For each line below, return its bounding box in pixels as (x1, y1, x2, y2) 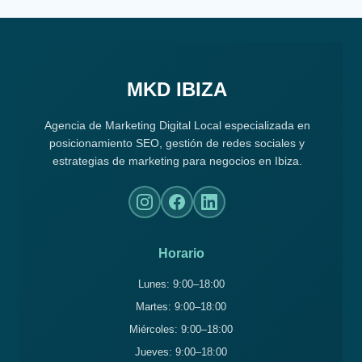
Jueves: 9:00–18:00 (135, 346, 227, 358)
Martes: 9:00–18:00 (136, 301, 226, 313)
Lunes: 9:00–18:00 (137, 278, 225, 290)
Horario (158, 246, 204, 260)
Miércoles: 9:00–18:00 (129, 323, 233, 335)
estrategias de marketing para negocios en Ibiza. (52, 154, 302, 167)
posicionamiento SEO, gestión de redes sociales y (49, 137, 305, 149)
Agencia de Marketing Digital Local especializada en (44, 119, 310, 132)
